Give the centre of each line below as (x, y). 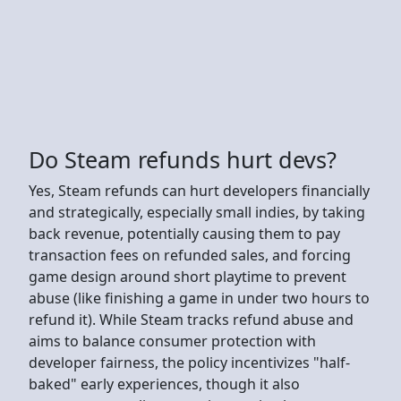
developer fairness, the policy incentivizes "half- (189, 362)
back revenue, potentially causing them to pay (184, 233)
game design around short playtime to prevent (188, 276)
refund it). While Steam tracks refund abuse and (191, 319)
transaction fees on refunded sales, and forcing (190, 255)
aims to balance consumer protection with (172, 341)
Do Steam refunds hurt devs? (183, 159)
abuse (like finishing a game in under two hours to (199, 298)
